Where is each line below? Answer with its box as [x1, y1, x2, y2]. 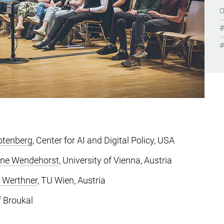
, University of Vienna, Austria [59, 155, 172, 165]
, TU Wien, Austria [37, 175, 105, 185]
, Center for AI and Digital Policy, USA [32, 135, 174, 145]
